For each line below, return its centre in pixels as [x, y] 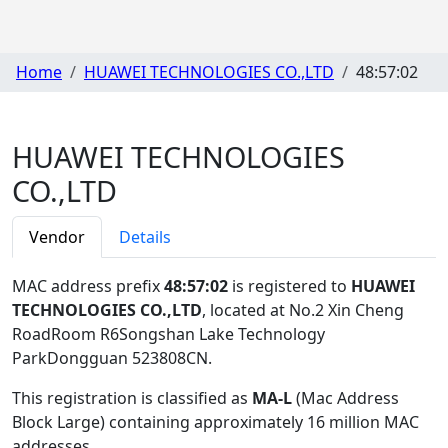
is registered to [289, 285]
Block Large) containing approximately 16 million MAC [215, 421]
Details [145, 236]
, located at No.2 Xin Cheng [303, 309]
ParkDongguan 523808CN [110, 357]
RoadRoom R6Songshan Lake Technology [168, 333]
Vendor [57, 236]
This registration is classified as [132, 397]
